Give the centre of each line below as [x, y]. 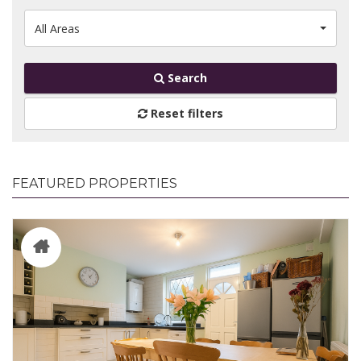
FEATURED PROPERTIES [95, 184]
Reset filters [185, 114]
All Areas [57, 29]
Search [186, 78]
